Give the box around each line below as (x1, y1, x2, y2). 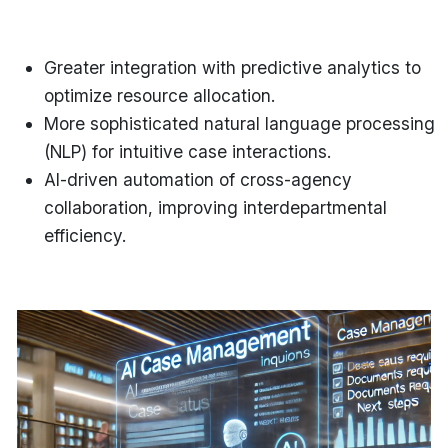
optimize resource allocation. (44, 84, 275, 106)
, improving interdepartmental (148, 196, 387, 218)
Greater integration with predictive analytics (44, 56, 400, 78)
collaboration (44, 196, 148, 218)
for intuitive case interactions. (87, 140, 331, 162)
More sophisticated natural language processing (44, 112, 435, 134)
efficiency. (44, 224, 126, 246)
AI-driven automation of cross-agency (44, 168, 352, 190)
